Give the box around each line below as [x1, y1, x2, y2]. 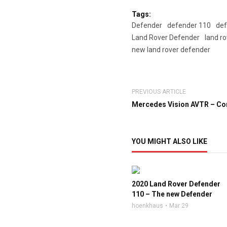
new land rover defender [132, 46, 211, 54]
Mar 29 [169, 202, 189, 209]
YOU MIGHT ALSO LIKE [132, 137, 208, 145]
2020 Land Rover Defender [132, 180, 221, 188]
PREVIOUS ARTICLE [132, 88, 186, 95]
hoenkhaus [132, 202, 164, 209]
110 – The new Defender [132, 190, 213, 198]
